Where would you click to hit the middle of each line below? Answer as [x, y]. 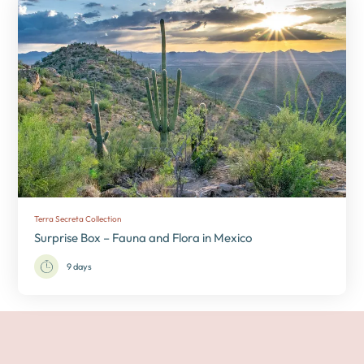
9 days [80, 266]
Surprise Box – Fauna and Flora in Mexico [143, 237]
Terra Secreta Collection [78, 219]
